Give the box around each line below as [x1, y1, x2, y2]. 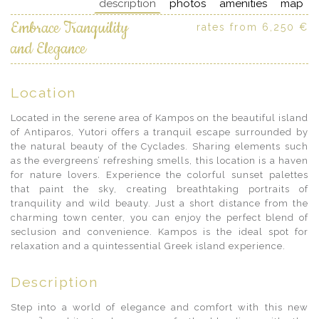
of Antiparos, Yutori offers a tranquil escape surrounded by [11, 127, 308, 137]
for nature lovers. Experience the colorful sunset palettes [11, 169, 308, 180]
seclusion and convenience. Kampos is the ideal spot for [11, 226, 308, 237]
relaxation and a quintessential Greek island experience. [11, 241, 286, 251]
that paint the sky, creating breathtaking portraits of [11, 184, 308, 194]
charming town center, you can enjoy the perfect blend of [11, 212, 308, 223]
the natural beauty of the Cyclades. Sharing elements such [11, 141, 308, 152]
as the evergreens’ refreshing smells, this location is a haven [11, 155, 308, 166]
